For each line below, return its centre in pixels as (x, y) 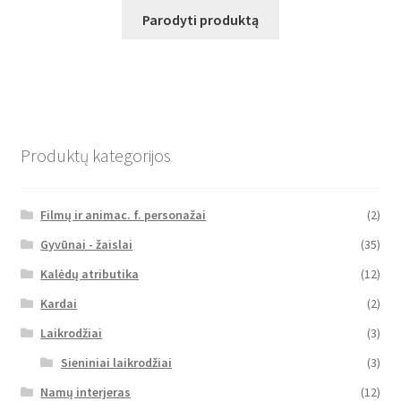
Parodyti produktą (200, 19)
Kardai (59, 303)
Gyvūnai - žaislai (87, 244)
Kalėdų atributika (90, 273)
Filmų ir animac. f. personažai (124, 214)
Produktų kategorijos (95, 155)
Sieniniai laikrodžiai (116, 362)
